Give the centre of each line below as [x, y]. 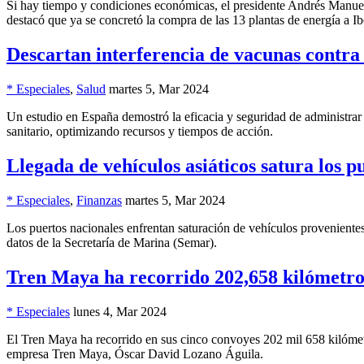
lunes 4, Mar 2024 [120, 311]
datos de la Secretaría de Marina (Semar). [112, 243]
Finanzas [99, 201]
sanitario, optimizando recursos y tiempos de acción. [140, 132]
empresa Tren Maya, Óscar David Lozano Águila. [135, 353]
